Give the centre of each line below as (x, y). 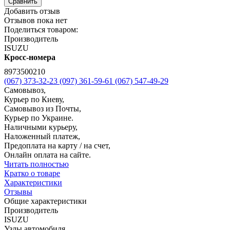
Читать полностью (36, 164)
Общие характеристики (45, 201)
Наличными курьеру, (41, 127)
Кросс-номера (30, 57)
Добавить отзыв (32, 11)
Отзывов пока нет (36, 21)
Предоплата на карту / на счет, (57, 146)
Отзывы (18, 192)
